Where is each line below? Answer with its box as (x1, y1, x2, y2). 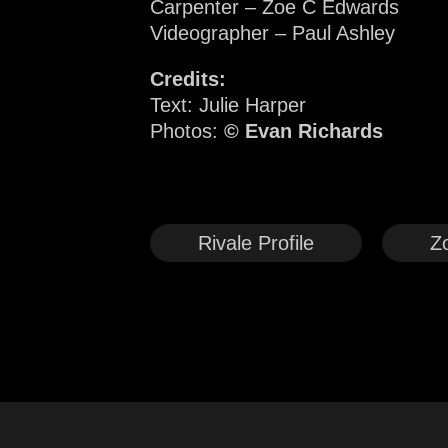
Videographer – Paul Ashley (150, 21, 395, 44)
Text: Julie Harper (150, 93, 306, 116)
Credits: (150, 67, 226, 90)
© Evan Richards (224, 119, 383, 142)
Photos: (150, 119, 224, 142)
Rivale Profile (198, 231, 314, 254)
